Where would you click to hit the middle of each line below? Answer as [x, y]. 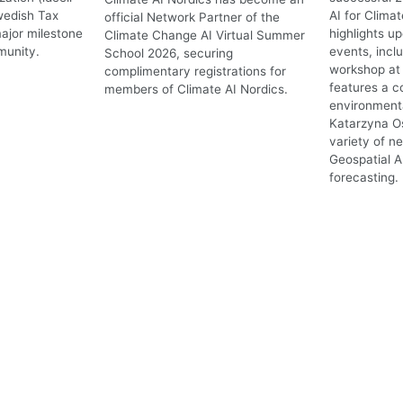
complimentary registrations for [195, 72]
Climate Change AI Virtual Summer [204, 36]
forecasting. [363, 178]
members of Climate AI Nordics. [196, 90]
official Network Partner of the [192, 18]
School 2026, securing [168, 54]
